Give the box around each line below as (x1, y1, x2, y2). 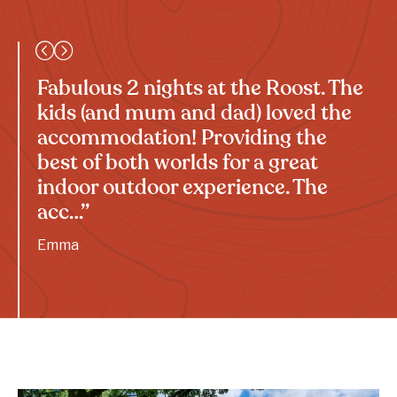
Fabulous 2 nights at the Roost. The (37, 79, 363, 101)
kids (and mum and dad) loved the (37, 104, 352, 126)
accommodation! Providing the (37, 128, 327, 151)
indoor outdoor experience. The (37, 178, 328, 200)
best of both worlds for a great (37, 153, 318, 175)
